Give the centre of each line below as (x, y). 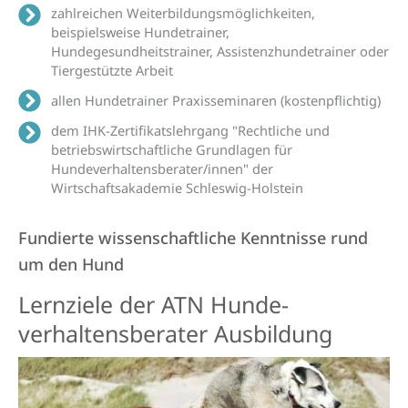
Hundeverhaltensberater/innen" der (163, 168)
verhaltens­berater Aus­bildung (175, 334)
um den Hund (71, 264)
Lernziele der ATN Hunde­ (153, 305)
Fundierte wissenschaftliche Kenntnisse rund (193, 237)
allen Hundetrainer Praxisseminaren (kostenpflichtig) (216, 100)
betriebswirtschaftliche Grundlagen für (172, 149)
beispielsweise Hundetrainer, (141, 31)
